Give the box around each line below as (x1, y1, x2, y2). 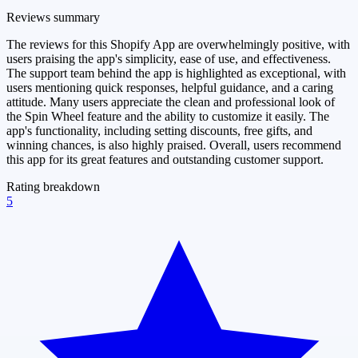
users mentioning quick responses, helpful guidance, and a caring (6, 80, 333, 94)
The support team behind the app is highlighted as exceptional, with (6, 66, 346, 80)
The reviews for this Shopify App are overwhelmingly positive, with (6, 37, 350, 51)
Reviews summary (6, 10, 100, 24)
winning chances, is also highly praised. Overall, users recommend (6, 137, 341, 152)
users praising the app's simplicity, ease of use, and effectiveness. (6, 51, 331, 66)
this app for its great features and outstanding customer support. (6, 152, 324, 166)
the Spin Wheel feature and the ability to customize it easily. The (6, 109, 329, 123)
